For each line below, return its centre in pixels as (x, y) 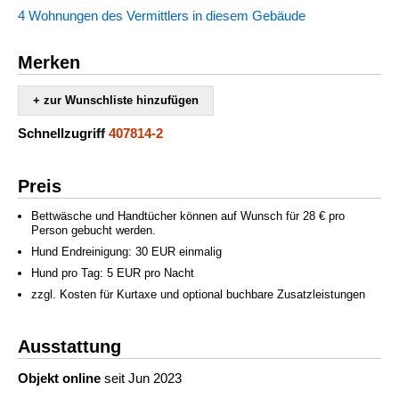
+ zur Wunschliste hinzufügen (116, 100)
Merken (49, 62)
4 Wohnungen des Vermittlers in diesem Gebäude (162, 15)
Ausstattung (69, 346)
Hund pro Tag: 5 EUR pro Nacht (113, 273)
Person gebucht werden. (94, 230)
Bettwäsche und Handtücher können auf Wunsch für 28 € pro (188, 216)
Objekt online (59, 378)
